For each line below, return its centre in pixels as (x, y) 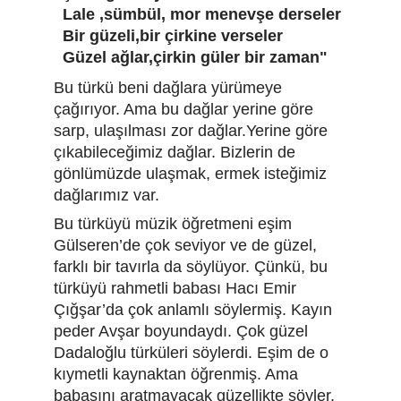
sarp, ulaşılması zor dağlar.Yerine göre (193, 131)
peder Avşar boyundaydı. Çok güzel (183, 331)
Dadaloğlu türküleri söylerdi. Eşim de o (193, 353)
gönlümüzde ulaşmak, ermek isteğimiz (192, 174)
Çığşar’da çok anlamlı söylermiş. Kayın (195, 310)
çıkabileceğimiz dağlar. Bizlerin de (177, 152)
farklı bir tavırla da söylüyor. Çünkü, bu (193, 267)
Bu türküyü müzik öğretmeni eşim (175, 224)
